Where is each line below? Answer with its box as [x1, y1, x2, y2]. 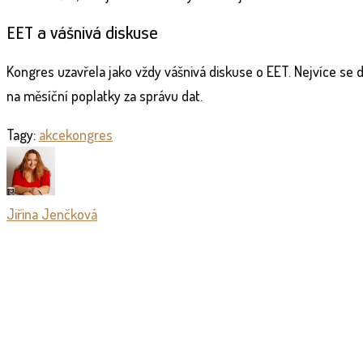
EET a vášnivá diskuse [6, 21, 158, 43]
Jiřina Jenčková [6, 204, 97, 223]
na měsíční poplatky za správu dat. [6, 86, 203, 105]
